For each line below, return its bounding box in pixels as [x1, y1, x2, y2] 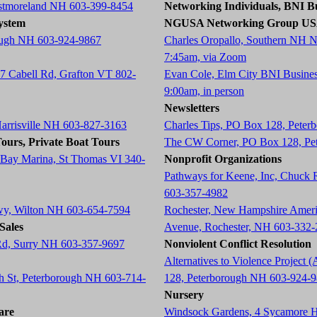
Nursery [164, 289, 204, 301]
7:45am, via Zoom [164, 51, 246, 63]
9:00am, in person [164, 85, 244, 97]
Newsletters [164, 102, 219, 114]
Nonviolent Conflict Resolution [164, 238, 311, 250]
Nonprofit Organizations [164, 153, 282, 165]
